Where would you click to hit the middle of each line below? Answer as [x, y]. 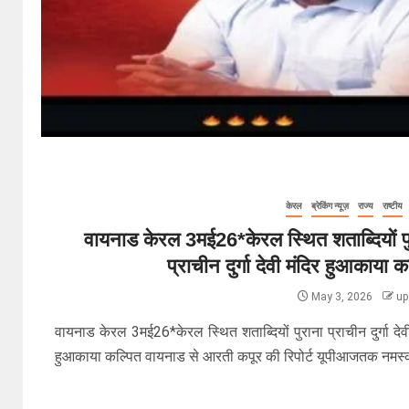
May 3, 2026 [341, 297]
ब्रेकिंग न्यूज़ [330, 206]
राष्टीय [392, 206]
